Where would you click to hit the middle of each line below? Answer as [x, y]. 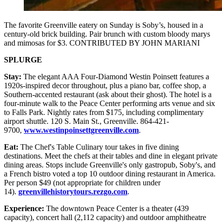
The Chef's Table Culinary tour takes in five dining [99, 147]
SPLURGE [23, 59]
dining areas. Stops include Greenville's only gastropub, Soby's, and [110, 165]
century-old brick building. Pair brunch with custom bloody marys [107, 34]
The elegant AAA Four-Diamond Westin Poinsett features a [115, 76]
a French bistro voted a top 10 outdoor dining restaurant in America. [110, 173]
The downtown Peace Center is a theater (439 [116, 208]
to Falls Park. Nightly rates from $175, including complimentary [104, 112]
